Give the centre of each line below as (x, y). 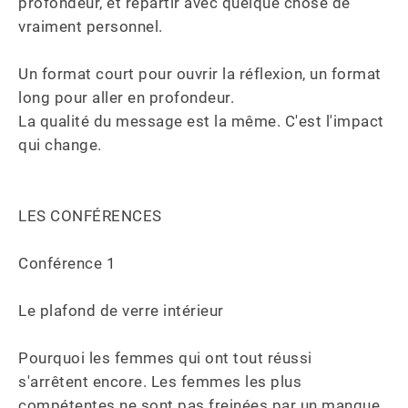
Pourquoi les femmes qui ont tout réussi (167, 358)
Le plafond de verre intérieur (121, 311)
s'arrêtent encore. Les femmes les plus (162, 382)
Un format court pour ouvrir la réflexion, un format (202, 74)
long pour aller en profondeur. (128, 97)
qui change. (60, 145)
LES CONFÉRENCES (90, 216)
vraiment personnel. (92, 26)
